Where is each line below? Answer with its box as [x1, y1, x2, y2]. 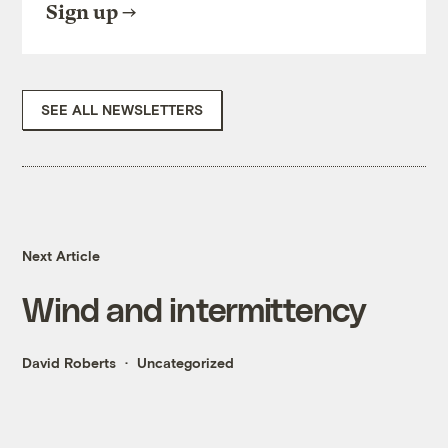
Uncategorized [137, 354, 235, 372]
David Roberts [22, 354, 117, 372]
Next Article [22, 247, 101, 265]
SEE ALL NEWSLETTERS [41, 101, 204, 119]
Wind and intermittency [22, 289, 366, 329]
